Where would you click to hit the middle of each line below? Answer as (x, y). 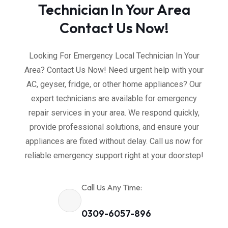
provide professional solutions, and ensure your (114, 127)
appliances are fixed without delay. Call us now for (114, 141)
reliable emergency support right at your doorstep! (114, 155)
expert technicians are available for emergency (114, 98)
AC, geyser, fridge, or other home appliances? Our (114, 84)
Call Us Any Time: (112, 188)
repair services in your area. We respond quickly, (114, 112)
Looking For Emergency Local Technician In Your (114, 55)
